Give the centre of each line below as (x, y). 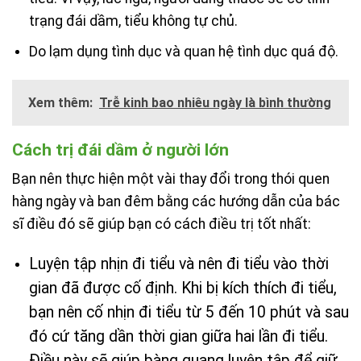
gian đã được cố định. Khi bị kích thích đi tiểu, (183, 288)
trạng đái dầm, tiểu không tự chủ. (133, 21)
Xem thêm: (60, 102)
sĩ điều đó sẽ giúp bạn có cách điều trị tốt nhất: (162, 224)
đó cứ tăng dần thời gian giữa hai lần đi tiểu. (178, 337)
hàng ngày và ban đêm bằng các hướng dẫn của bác (176, 202)
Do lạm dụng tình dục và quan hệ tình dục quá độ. (183, 52)
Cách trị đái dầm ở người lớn (120, 149)
